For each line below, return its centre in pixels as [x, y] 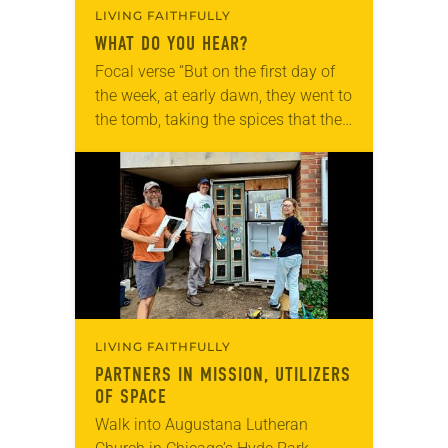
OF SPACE [131, 396]
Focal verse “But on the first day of [215, 71]
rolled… [119, 167]
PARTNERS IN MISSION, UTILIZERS [223, 374]
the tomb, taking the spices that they [222, 119]
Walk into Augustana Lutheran [201, 424]
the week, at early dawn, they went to [223, 95]
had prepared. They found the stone [220, 143]
